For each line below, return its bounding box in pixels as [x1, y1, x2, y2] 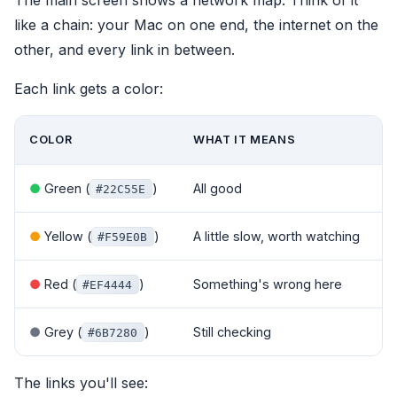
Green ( [41, 180, 90, 196]
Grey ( [41, 323, 82, 339]
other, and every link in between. [14, 40, 235, 58]
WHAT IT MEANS [193, 132, 296, 146]
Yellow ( [41, 228, 91, 244]
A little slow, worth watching [193, 228, 360, 244]
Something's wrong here [193, 276, 342, 292]
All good [193, 180, 242, 196]
